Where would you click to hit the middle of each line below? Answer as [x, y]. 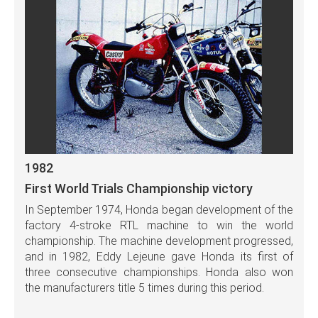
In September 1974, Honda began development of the [159, 209]
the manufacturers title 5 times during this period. [144, 287]
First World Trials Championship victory [139, 188]
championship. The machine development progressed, [159, 241]
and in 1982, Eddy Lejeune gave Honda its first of [159, 256]
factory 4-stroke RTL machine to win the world [159, 225]
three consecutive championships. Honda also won [159, 272]
